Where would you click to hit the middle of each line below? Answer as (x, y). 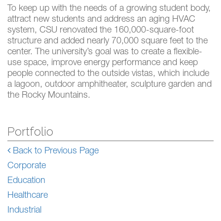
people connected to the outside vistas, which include (108, 74)
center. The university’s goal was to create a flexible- (105, 53)
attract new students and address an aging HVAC (101, 20)
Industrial (24, 211)
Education (26, 181)
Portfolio (30, 132)
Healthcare (28, 196)
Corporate (27, 166)
